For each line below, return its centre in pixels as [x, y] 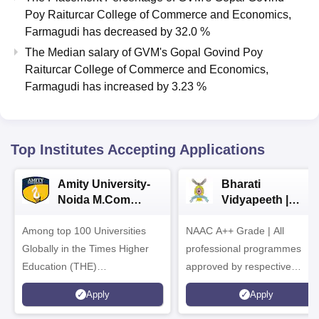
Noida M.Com [94, 200]
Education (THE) [59, 266]
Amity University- [104, 184]
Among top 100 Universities [84, 231]
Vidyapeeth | [255, 200]
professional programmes [244, 249]
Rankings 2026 [56, 302]
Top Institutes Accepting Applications [138, 150]
